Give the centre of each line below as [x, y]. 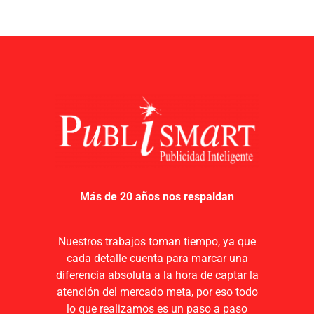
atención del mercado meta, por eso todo [157, 292]
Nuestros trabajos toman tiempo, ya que [157, 242]
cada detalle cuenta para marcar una [157, 259]
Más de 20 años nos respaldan [157, 197]
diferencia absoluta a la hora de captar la [157, 275]
